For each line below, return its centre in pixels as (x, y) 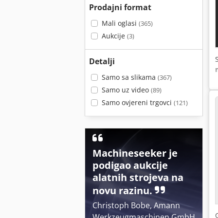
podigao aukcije (130, 165)
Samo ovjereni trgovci (137, 102)
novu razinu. (124, 191)
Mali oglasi (120, 23)
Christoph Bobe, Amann (136, 205)
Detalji (102, 61)
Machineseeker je (135, 153)
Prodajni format (120, 7)
